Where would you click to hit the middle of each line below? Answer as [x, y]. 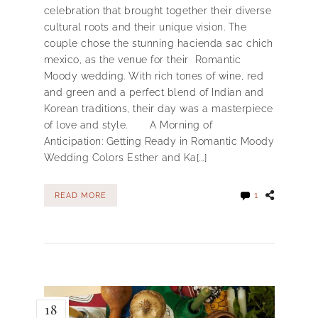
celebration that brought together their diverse [157, 10]
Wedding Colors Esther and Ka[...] [125, 157]
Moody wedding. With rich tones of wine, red [153, 76]
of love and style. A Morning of [128, 125]
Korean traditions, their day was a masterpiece [158, 108]
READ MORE [80, 196]
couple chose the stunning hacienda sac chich [158, 43]
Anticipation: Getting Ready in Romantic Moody [159, 141]
